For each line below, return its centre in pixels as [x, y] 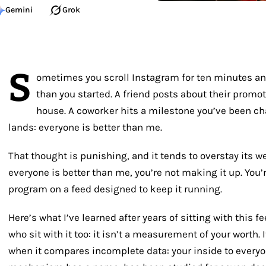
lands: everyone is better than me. [85, 127]
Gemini [19, 10]
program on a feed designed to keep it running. [115, 189]
